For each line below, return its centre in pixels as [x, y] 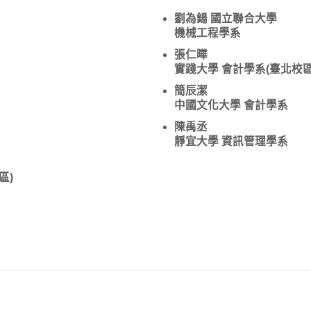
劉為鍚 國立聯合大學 [226, 18]
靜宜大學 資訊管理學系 [231, 141]
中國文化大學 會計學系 [231, 105]
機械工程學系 [208, 33]
